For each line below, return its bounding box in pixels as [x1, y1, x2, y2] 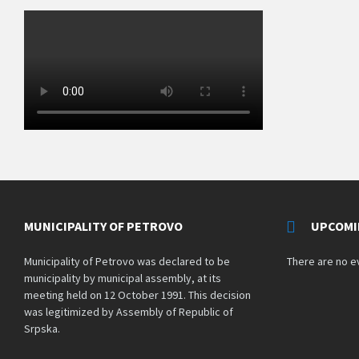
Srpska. [24, 321, 60, 337]
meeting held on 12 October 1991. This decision [24, 288, 251, 303]
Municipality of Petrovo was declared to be [24, 254, 230, 269]
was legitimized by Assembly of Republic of [24, 305, 233, 320]
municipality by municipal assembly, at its [24, 271, 221, 286]
